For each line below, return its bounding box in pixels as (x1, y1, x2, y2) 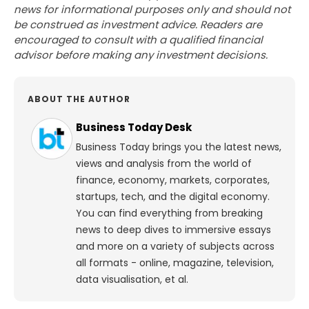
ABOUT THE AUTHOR (28, 93, 130, 106)
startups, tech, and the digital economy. (76, 190, 270, 204)
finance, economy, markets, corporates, (76, 173, 270, 188)
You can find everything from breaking (76, 206, 263, 221)
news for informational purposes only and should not (14, 2, 290, 17)
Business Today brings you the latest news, (76, 140, 281, 154)
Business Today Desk (76, 120, 192, 135)
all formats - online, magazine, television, (76, 256, 274, 270)
